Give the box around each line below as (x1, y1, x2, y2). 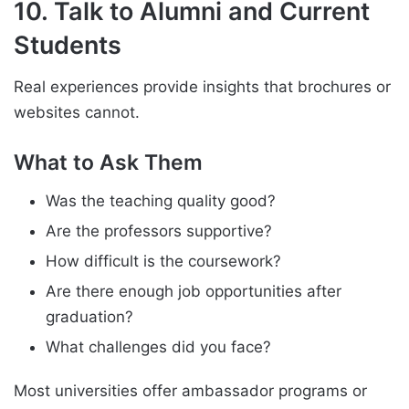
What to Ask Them (14, 150, 203, 176)
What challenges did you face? (46, 337, 271, 356)
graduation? (46, 307, 133, 326)
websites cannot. (14, 103, 140, 122)
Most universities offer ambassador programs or (14, 381, 367, 400)
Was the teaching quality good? (46, 191, 276, 210)
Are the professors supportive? (46, 221, 272, 240)
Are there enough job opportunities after (46, 281, 341, 300)
